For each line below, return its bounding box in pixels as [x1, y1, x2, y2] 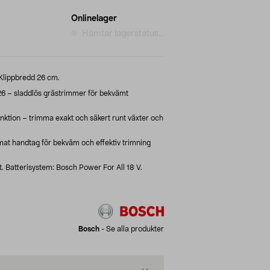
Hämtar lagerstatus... [82, 29, 164, 38]
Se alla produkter [106, 225, 164, 233]
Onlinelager [71, 14, 117, 23]
